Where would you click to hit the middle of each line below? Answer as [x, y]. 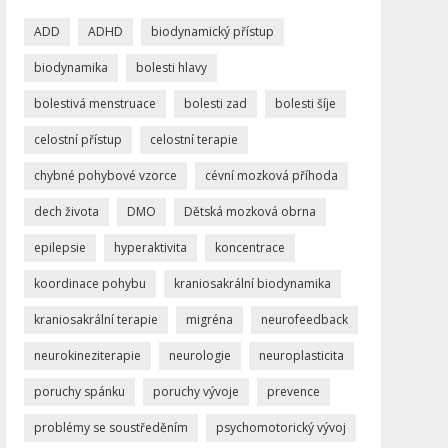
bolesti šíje [305, 103]
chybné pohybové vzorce [105, 175]
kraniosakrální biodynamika [252, 283]
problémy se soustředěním [110, 427]
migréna [209, 319]
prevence [293, 391]
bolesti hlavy [171, 67]
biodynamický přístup [212, 31]
